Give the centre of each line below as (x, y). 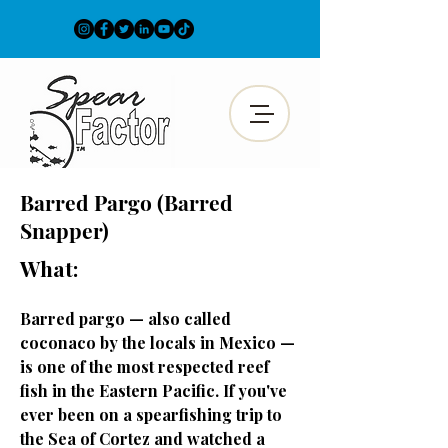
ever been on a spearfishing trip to (151, 414)
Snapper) (64, 230)
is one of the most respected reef (144, 366)
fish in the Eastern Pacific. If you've (153, 390)
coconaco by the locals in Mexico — (157, 342)
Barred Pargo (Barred (126, 202)
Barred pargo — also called (125, 318)
